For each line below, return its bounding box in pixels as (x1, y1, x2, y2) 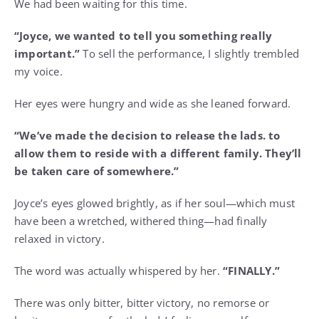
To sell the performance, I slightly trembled (80, 46, 300, 61)
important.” (14, 46, 80, 61)
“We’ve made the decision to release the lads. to (14, 128, 281, 143)
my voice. (14, 64, 63, 79)
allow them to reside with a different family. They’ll (14, 146, 302, 161)
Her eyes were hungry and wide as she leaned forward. (14, 96, 291, 111)
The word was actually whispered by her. (14, 263, 223, 278)
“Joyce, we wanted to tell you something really (14, 28, 273, 43)
